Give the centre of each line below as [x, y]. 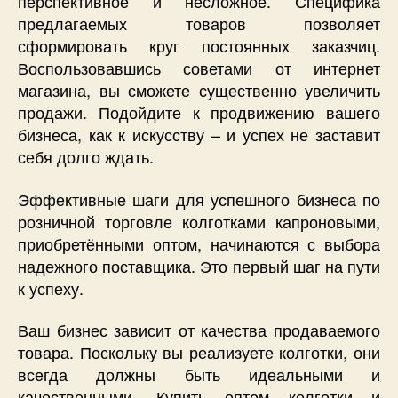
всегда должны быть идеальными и [199, 374]
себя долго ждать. [86, 156]
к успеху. [51, 287]
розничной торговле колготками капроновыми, [199, 221]
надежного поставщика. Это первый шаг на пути [199, 265]
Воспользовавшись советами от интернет [199, 68]
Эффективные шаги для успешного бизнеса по [199, 199]
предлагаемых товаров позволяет [199, 23]
